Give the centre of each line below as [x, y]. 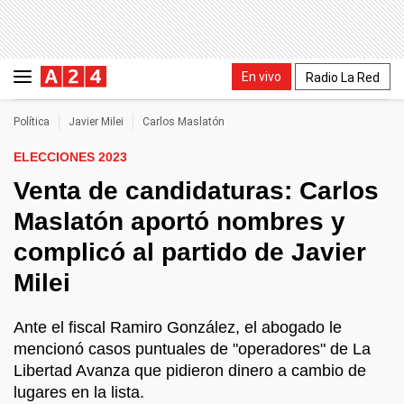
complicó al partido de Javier [190, 252]
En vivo [262, 76]
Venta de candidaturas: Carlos [196, 191]
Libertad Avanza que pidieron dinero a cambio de [190, 371]
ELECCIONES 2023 [70, 157]
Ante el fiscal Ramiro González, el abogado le [178, 327]
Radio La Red [343, 77]
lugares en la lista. [79, 392]
